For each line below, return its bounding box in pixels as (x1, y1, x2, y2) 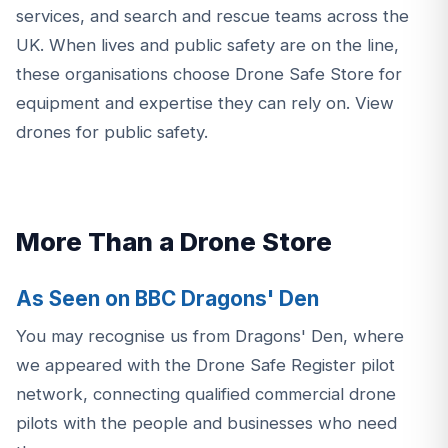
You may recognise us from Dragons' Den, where (16, 326, 404, 347)
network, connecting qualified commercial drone (16, 384, 396, 405)
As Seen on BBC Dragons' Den (16, 285, 319, 311)
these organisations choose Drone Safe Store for (16, 64, 402, 85)
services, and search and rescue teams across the (16, 6, 409, 27)
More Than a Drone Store (16, 225, 332, 257)
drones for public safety (16, 122, 204, 143)
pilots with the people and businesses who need (16, 413, 397, 434)
